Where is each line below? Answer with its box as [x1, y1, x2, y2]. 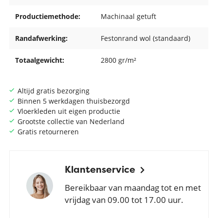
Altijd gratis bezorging [17, 86, 90, 95]
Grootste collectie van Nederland [17, 116, 125, 126]
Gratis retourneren [17, 127, 79, 136]
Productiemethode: [15, 11, 81, 21]
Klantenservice [65, 163, 136, 176]
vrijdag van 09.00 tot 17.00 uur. [65, 194, 184, 205]
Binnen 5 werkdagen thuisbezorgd [17, 96, 130, 106]
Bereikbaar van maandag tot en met [65, 182, 201, 193]
